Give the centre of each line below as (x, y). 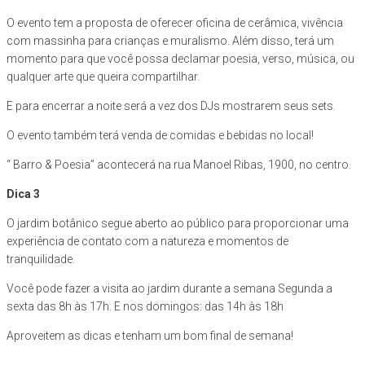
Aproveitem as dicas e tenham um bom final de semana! (150, 336)
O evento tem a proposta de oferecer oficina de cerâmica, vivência (175, 23)
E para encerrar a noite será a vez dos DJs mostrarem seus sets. (171, 106)
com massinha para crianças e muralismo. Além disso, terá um (170, 41)
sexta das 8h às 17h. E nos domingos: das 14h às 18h (145, 307)
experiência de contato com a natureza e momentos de (147, 242)
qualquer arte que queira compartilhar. (103, 77)
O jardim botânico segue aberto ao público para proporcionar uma (178, 224)
